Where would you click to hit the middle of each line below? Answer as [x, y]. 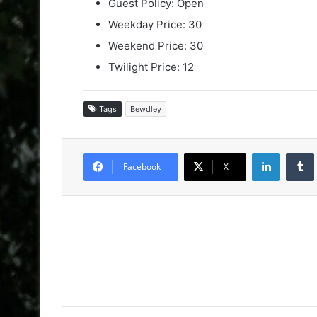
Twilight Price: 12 [151, 67]
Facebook [142, 167]
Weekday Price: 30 [155, 25]
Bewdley [146, 109]
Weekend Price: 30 [156, 46]
